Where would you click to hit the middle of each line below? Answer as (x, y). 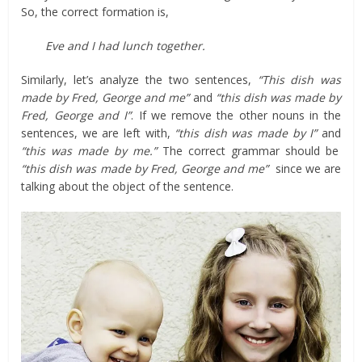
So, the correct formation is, (95, 11)
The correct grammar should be (248, 150)
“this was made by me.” (89, 150)
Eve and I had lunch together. (126, 45)
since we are (305, 168)
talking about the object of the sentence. (128, 186)
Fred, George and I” (76, 115)
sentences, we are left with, (98, 133)
